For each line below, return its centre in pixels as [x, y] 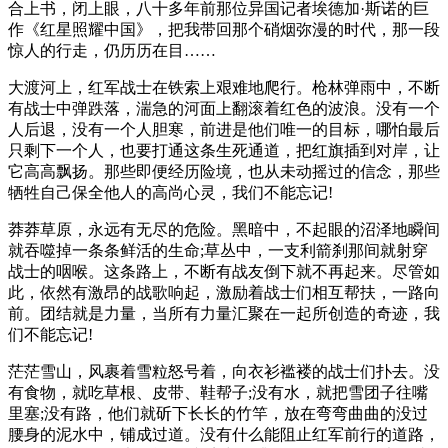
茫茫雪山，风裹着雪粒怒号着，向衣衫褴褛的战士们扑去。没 [224, 372]
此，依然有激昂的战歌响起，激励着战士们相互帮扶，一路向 [224, 293]
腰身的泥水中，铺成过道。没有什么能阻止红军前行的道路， [224, 435]
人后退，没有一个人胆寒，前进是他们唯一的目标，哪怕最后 [224, 130]
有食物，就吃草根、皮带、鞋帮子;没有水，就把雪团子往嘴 [218, 393]
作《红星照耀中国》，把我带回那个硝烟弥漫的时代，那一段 [224, 30]
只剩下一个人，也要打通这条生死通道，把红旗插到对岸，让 [224, 151]
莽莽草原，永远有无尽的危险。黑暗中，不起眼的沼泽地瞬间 [224, 230]
